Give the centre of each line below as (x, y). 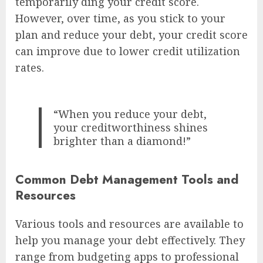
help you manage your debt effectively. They (130, 240)
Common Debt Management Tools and (127, 180)
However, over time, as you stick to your (120, 18)
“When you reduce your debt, (130, 114)
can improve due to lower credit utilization (128, 51)
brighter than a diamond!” (122, 141)
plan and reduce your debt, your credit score (131, 34)
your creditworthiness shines (131, 127)
